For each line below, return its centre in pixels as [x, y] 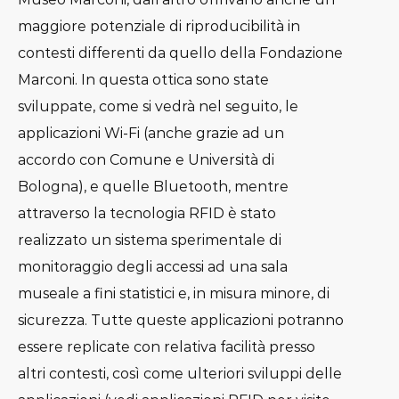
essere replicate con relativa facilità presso [167, 347]
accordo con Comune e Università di [146, 160]
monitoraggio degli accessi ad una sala [153, 267]
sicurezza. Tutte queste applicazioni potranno [181, 321]
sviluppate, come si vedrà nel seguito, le [158, 107]
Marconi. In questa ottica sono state [143, 80]
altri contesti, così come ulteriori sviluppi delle [180, 374]
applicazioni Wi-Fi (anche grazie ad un [151, 134]
